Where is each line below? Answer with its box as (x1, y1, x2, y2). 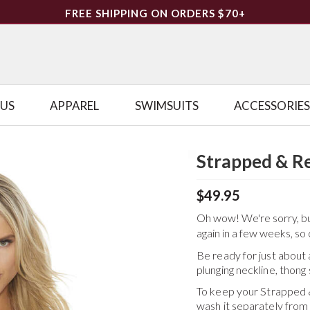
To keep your (197, 284, 261, 298)
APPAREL (50, 98, 100, 113)
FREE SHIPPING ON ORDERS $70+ (64, 7, 246, 19)
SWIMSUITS (134, 98, 199, 113)
